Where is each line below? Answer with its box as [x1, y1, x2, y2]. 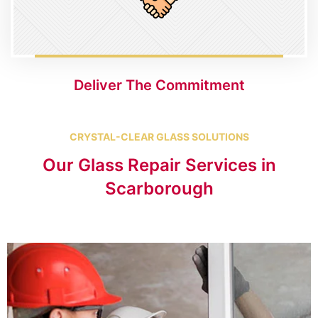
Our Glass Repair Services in [42, 154, 276, 175]
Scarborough [104, 177, 214, 199]
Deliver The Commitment [73, 76, 245, 94]
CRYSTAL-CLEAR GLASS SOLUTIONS [69, 130, 249, 143]
